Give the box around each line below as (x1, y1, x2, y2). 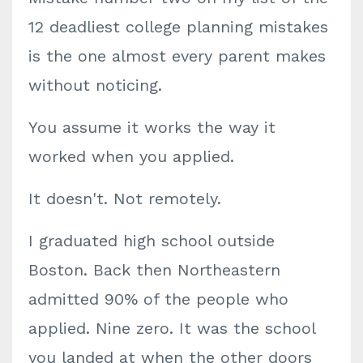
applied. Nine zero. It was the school (28, 318, 315, 338)
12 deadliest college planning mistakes (28, 17, 328, 36)
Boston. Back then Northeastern (28, 260, 280, 280)
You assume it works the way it (28, 117, 275, 137)
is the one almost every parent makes (28, 46, 326, 66)
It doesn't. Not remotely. (28, 189, 221, 208)
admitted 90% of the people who (28, 289, 288, 309)
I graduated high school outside (28, 231, 275, 250)
